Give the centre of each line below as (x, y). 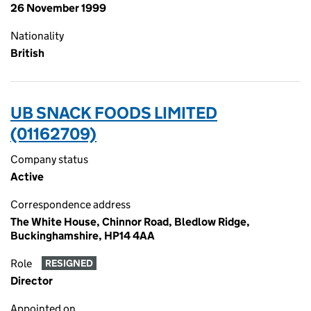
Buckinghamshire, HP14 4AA (83, 236)
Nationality (37, 36)
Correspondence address (70, 204)
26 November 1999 (58, 8)
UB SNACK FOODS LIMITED (114, 113)
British (27, 53)
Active (27, 177)
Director (32, 281)
